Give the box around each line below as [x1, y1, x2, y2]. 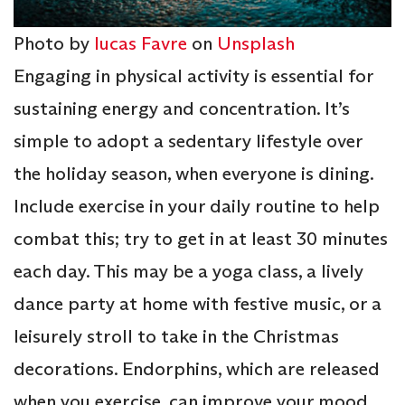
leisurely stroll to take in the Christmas [14, 324, 339, 348]
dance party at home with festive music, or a [14, 291, 381, 316]
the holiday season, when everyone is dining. [14, 161, 373, 185]
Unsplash [217, 31, 295, 55]
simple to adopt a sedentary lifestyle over [14, 128, 363, 153]
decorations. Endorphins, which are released [14, 356, 380, 381]
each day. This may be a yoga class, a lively [14, 259, 363, 283]
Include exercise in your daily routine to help [14, 193, 380, 218]
